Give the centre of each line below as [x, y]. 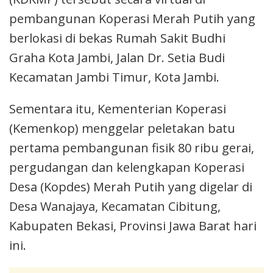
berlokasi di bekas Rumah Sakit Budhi [117, 38]
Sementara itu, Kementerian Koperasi [118, 108]
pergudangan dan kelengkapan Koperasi [127, 167]
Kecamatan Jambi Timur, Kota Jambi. [114, 77]
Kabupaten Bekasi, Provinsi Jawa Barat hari [133, 225]
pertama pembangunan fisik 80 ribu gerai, [132, 147]
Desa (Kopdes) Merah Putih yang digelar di [131, 186]
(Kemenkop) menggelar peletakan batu [122, 128]
